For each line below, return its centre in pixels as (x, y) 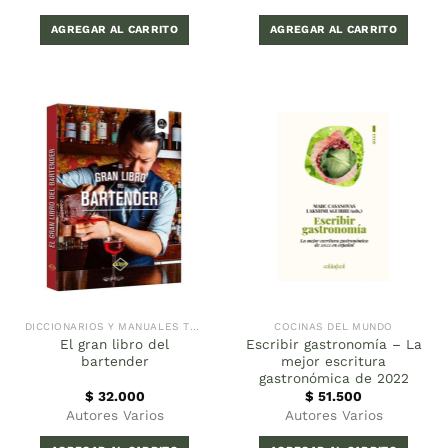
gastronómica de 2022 (333, 377)
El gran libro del (114, 343)
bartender (114, 360)
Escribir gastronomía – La (333, 343)
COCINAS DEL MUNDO (333, 327)
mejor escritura (333, 360)
